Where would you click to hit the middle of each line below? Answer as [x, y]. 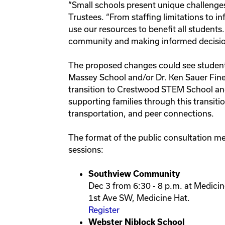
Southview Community [135, 174]
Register [104, 210]
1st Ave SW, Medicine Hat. [140, 198]
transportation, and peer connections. [141, 114]
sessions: [86, 150]
